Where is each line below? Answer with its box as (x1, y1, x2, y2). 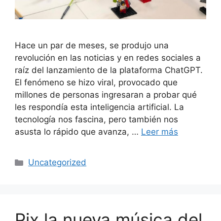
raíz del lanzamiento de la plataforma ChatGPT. (15, 65, 203, 75)
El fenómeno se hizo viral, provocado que (15, 77, 178, 88)
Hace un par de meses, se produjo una (15, 40, 169, 51)
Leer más (141, 127, 178, 137)
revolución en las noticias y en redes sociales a (15, 53, 201, 63)
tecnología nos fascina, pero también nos (15, 114, 178, 125)
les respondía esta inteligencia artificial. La (15, 102, 184, 112)
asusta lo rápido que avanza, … (15, 127, 141, 137)
